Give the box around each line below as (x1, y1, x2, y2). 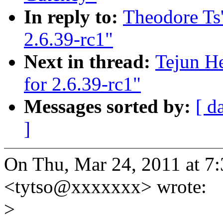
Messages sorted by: (24, 96, 196, 117)
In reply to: (24, 6, 123, 28)
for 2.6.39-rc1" (24, 73, 141, 95)
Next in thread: (24, 51, 155, 73)
